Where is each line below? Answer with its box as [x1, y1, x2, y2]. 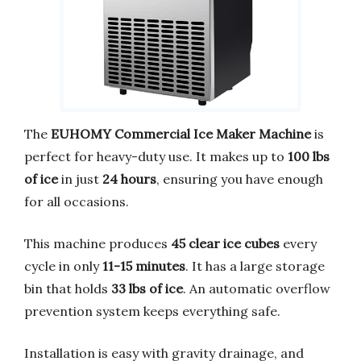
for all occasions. [24, 193, 129, 210]
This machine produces [24, 235, 171, 252]
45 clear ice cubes [171, 235, 280, 252]
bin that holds [24, 280, 111, 297]
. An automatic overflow [183, 280, 330, 297]
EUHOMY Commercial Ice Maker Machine [51, 126, 311, 143]
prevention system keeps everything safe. [24, 303, 280, 320]
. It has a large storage [185, 258, 325, 275]
